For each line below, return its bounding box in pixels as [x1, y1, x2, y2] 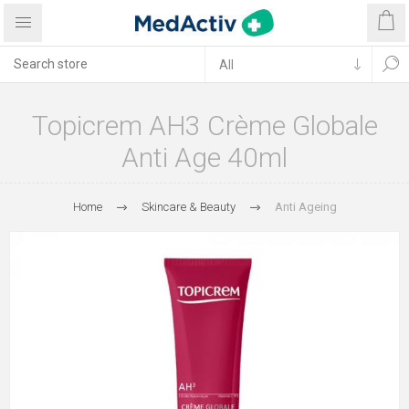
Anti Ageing [274, 200, 337, 214]
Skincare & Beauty [141, 200, 236, 214]
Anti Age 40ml [121, 142, 288, 173]
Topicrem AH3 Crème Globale [31, 110, 378, 142]
